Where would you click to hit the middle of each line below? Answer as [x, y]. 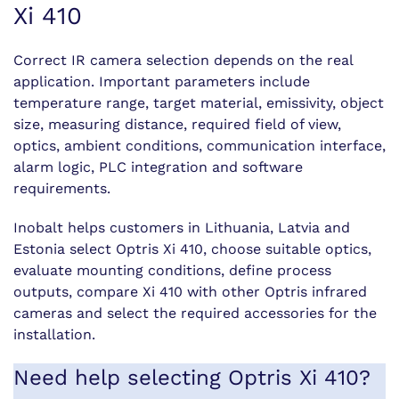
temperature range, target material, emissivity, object [199, 103]
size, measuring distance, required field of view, [177, 124]
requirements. [62, 188]
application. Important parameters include [162, 81]
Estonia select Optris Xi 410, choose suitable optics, [192, 249]
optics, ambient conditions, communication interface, [199, 146]
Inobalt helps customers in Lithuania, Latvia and [182, 228]
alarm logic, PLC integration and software [158, 167]
